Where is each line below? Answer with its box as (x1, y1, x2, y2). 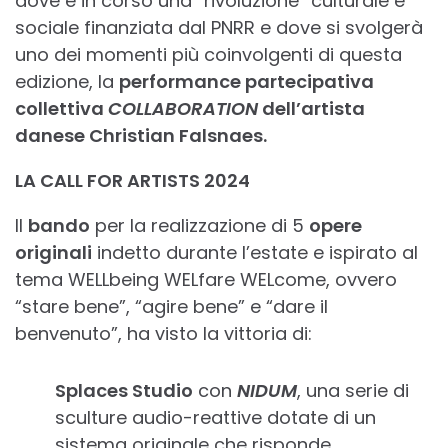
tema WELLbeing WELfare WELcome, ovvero (15, 267, 397, 293)
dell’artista (258, 96, 365, 122)
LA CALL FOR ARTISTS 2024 (15, 168, 250, 194)
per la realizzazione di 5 (90, 213, 309, 239)
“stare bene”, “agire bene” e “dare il (15, 294, 328, 320)
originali (15, 240, 92, 266)
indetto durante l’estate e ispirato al (92, 240, 418, 266)
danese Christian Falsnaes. (15, 123, 267, 149)
